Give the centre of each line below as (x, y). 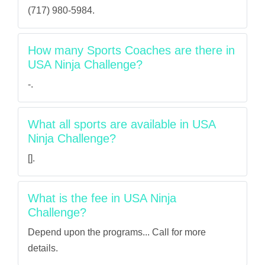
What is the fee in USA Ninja (102, 198)
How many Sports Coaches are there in (131, 50)
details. (43, 248)
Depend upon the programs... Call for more (117, 232)
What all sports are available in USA (122, 124)
